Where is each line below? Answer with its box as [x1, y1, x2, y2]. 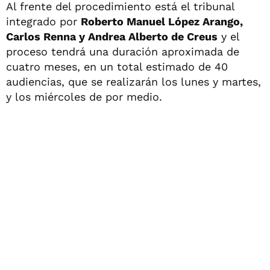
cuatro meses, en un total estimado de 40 [6, 60, 228, 73]
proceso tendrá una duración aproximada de [6, 45, 239, 58]
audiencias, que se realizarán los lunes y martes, [6, 75, 261, 88]
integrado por [6, 14, 81, 28]
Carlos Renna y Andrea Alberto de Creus [6, 30, 218, 43]
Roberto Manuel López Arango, [81, 14, 243, 28]
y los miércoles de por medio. [6, 90, 162, 103]
